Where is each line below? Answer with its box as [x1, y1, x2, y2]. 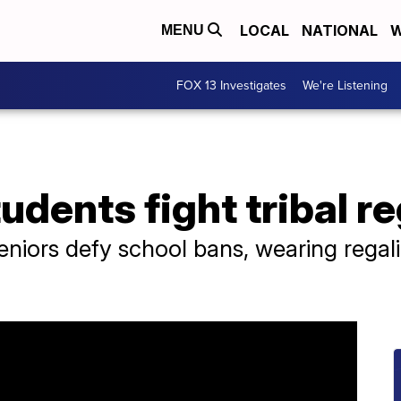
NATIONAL [302, 21, 378, 40]
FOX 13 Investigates [176, 75, 286, 95]
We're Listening [303, 75, 388, 95]
